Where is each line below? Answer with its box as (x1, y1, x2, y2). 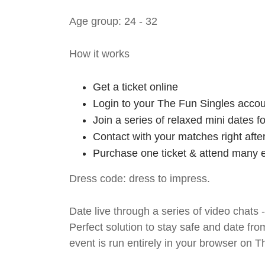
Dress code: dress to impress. (69, 173, 210, 185)
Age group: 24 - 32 (69, 15, 157, 27)
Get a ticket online (93, 81, 178, 93)
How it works (69, 48, 130, 60)
